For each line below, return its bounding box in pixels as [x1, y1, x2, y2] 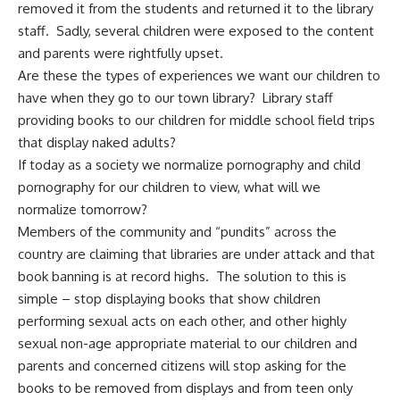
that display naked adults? [18, 134, 176, 152]
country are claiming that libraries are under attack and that [18, 246, 375, 263]
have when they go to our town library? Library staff [18, 89, 333, 107]
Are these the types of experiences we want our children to [18, 67, 380, 85]
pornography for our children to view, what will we [18, 179, 321, 196]
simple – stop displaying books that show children [18, 290, 321, 308]
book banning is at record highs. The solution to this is [18, 268, 346, 286]
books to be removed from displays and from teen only [18, 379, 353, 397]
